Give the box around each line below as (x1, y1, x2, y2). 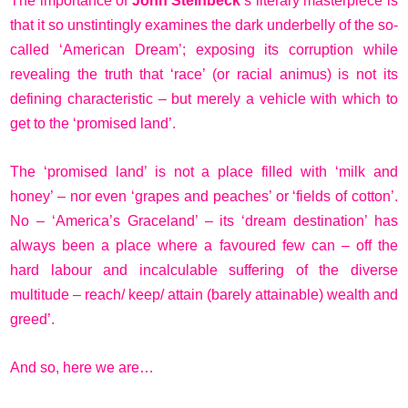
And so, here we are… (10, 359, 154, 375)
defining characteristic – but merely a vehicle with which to (10, 90, 398, 107)
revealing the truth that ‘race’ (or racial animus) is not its (10, 66, 398, 82)
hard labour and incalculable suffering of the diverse (10, 261, 398, 278)
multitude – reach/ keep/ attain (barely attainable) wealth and (10, 286, 398, 302)
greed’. (10, 311, 55, 327)
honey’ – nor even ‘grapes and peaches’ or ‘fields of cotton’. (10, 188, 398, 204)
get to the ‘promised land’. (10, 115, 179, 131)
